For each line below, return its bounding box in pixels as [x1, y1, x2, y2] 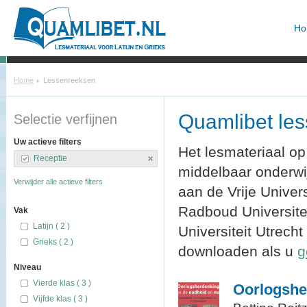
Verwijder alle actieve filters [14, 177, 103, 186]
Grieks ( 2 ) [33, 237, 73, 247]
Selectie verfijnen [14, 112, 117, 127]
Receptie [34, 153, 67, 163]
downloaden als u [178, 243, 297, 259]
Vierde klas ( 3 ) [33, 278, 91, 288]
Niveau [14, 262, 41, 272]
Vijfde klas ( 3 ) [33, 294, 88, 304]
